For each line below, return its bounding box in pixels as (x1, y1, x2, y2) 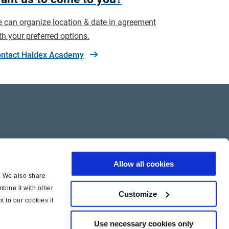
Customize (119, 189, 157, 198)
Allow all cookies (113, 159, 174, 168)
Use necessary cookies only (94, 219, 193, 228)
